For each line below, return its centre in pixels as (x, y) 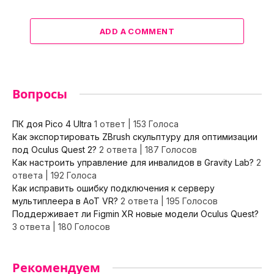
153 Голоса (156, 124)
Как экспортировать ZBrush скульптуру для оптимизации (135, 136)
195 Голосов (192, 201)
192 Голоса (74, 175)
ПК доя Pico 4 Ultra (52, 124)
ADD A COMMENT (137, 31)
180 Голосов (84, 226)
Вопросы (40, 94)
